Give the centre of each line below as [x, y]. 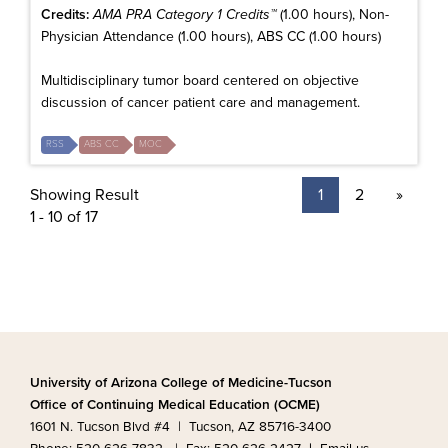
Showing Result [84, 194]
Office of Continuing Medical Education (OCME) [175, 405]
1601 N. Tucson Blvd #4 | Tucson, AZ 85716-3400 [180, 427]
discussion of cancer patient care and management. [200, 102]
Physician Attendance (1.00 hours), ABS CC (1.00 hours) [211, 36]
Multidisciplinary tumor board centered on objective [200, 80]
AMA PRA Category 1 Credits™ [184, 14]
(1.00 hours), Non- [332, 14]
